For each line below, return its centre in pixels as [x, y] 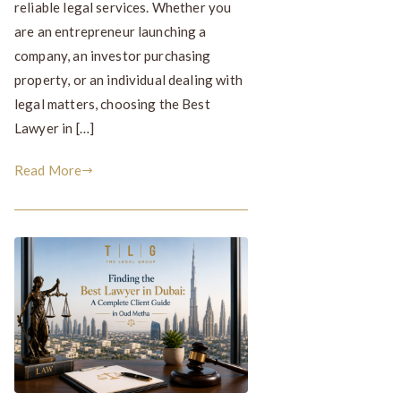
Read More [48, 170]
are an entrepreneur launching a [111, 31]
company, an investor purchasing [113, 55]
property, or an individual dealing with [128, 79]
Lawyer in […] [54, 128]
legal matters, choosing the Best [112, 103]
